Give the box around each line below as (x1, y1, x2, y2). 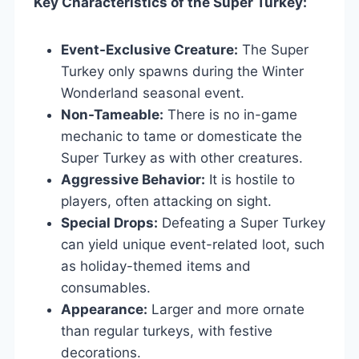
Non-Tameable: (61, 106, 163, 123)
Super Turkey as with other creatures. (61, 149, 303, 166)
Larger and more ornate (147, 301, 305, 317)
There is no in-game (163, 106, 297, 123)
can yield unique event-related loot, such (61, 236, 325, 252)
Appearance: (61, 301, 147, 317)
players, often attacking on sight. (61, 192, 272, 209)
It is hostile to (205, 171, 295, 188)
